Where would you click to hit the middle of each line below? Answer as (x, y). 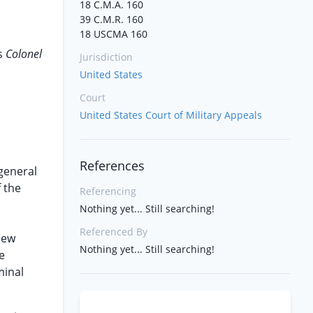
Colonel (23, 54)
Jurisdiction (106, 57)
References (112, 166)
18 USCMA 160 (114, 34)
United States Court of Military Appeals (171, 115)
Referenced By (114, 232)
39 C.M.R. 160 (111, 19)
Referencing (108, 191)
